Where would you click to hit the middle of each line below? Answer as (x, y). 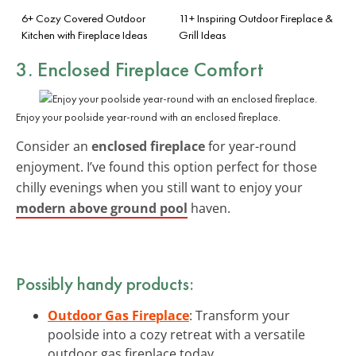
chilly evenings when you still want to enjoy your (159, 187)
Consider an (54, 146)
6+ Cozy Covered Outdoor (83, 18)
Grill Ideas (203, 35)
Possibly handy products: (105, 283)
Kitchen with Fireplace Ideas (85, 35)
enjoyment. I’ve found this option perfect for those (166, 166)
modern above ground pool (102, 208)
